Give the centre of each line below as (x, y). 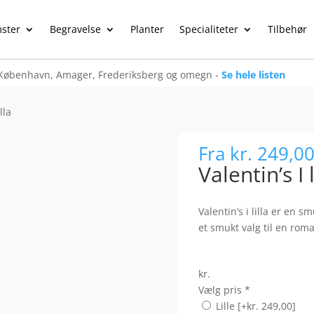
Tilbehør (287, 29)
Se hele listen (252, 74)
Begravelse (75, 29)
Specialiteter (209, 29)
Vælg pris (220, 290)
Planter (147, 29)
